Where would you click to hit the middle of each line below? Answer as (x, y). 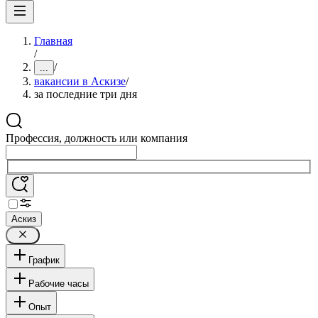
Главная (53, 41)
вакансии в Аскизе (80, 81)
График (44, 260)
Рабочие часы (59, 283)
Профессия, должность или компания (97, 138)
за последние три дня (86, 94)
